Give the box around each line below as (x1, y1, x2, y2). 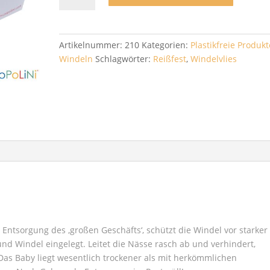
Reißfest (153, 53, 187, 64)
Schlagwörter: (95, 53, 154, 64)
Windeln (59, 53, 93, 64)
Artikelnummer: (59, 39, 125, 51)
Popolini (58, 19, 92, 31)
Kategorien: (142, 39, 191, 51)
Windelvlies (190, 53, 237, 64)
